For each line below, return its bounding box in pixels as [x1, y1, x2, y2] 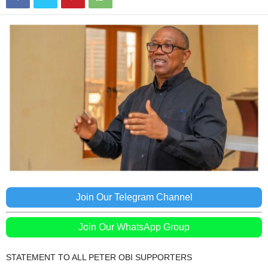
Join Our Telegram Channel [75, 191, 193, 202]
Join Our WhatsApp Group [78, 221, 190, 232]
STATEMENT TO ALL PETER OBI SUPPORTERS [6, 252, 192, 262]
